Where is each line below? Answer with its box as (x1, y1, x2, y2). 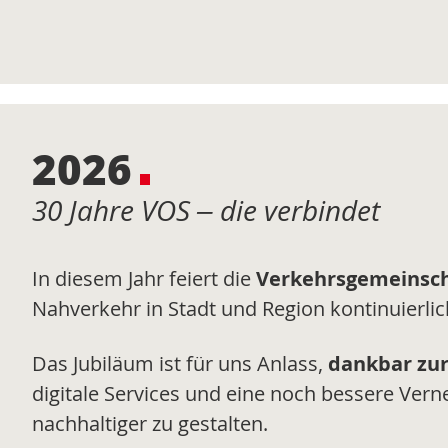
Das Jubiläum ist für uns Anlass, (32, 350, 328, 378)
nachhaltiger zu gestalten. (32, 410, 268, 438)
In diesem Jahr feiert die (32, 265, 256, 293)
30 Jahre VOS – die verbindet (32, 190, 380, 229)
